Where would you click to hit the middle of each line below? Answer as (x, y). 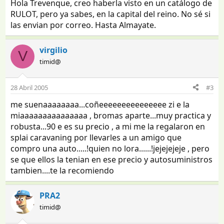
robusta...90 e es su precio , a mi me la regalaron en (108, 126)
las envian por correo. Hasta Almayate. (83, 25)
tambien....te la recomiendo (62, 170)
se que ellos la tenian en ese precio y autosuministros (112, 159)
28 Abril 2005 (29, 87)
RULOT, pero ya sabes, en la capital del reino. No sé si (111, 14)
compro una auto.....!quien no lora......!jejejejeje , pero (110, 148)
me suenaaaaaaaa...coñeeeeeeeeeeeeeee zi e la (100, 104)
